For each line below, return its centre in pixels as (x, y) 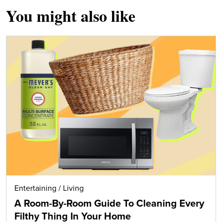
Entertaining (35, 189)
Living (73, 189)
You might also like (71, 16)
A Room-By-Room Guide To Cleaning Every (109, 204)
